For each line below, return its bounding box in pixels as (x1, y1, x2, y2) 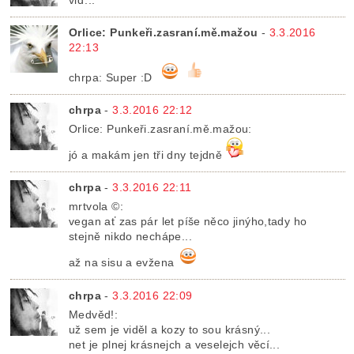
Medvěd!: (69, 307, 119, 321)
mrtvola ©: (69, 200, 123, 213)
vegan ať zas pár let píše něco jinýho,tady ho (69, 215, 307, 228)
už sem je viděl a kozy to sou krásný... (69, 322, 271, 336)
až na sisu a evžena (69, 256, 175, 269)
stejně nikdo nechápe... (69, 230, 192, 243)
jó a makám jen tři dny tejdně (69, 149, 223, 162)
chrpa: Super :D (69, 71, 156, 85)
